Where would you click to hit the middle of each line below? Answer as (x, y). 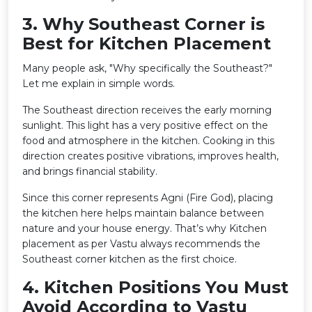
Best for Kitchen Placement (147, 43)
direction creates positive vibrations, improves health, (150, 156)
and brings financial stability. (90, 171)
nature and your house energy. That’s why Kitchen (145, 228)
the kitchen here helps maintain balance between (143, 213)
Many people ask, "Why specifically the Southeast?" (147, 68)
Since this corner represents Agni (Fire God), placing (148, 197)
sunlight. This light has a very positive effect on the (145, 125)
